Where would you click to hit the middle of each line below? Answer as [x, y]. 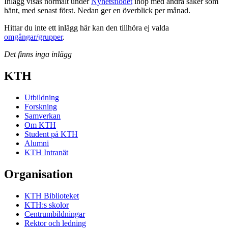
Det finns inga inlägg [38, 54]
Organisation [38, 174]
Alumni [37, 143]
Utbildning [42, 97]
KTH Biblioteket [52, 195]
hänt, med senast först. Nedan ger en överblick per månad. [97, 10]
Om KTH [40, 125]
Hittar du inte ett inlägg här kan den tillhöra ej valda [87, 28]
